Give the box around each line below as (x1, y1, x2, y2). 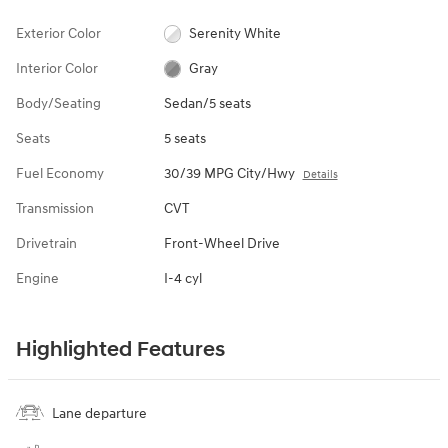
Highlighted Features (16, 336, 225, 363)
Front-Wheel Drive (163, 234, 280, 252)
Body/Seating (16, 94, 101, 112)
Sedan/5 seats (163, 94, 251, 112)
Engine (16, 269, 59, 287)
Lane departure (52, 404, 147, 422)
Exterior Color (16, 24, 101, 42)
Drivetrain (16, 234, 77, 252)
